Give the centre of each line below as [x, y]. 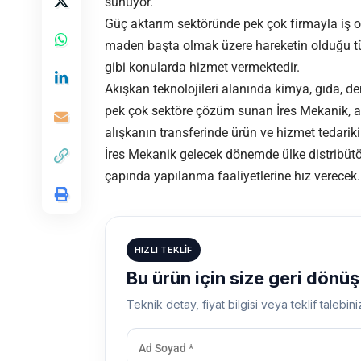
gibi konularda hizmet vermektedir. [202, 68]
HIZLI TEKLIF [164, 250]
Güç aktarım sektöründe [172, 24]
